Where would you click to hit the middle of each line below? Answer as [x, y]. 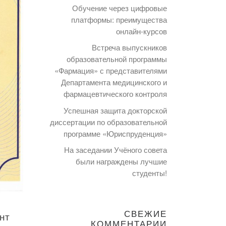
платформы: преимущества [119, 19]
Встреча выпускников [129, 47]
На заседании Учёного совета [116, 150]
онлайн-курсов [142, 31]
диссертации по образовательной [108, 122]
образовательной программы [117, 59]
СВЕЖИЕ [146, 214]
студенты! [150, 173]
